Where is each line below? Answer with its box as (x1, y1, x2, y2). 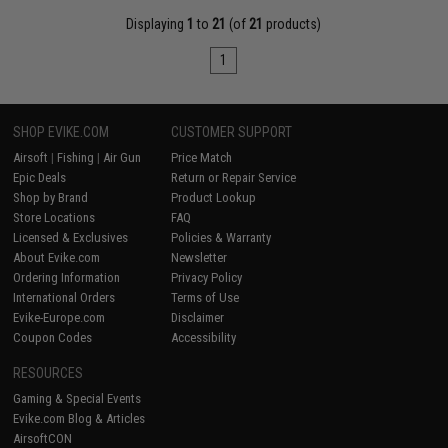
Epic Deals (13, 170, 67, 186)
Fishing (57, 150, 95, 166)
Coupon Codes (13, 330, 93, 346)
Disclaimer (171, 310, 225, 326)
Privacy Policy (171, 270, 243, 286)
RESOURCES (13, 365, 84, 382)
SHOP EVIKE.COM (13, 124, 110, 141)
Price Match (171, 150, 233, 166)
